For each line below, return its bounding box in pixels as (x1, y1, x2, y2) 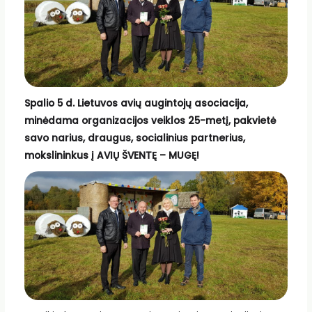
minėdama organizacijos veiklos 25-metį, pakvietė (24, 114, 276, 127)
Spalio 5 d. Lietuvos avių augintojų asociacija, (24, 96, 248, 110)
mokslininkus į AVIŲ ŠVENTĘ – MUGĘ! (24, 148, 199, 162)
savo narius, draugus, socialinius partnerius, (24, 131, 245, 145)
